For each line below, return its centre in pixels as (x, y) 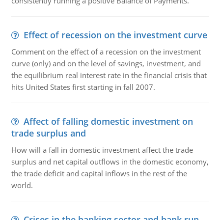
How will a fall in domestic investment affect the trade (102, 150)
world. (22, 185)
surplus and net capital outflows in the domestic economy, (110, 162)
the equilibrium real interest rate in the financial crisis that (109, 75)
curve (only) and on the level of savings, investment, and (106, 63)
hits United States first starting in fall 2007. (83, 87)
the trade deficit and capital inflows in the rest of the (99, 173)
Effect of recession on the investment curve (115, 35)
